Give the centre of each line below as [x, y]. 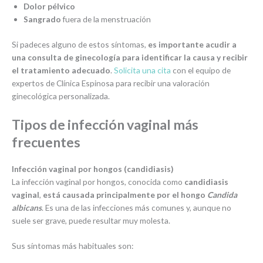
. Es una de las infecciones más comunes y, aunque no [136, 207]
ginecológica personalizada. [61, 96]
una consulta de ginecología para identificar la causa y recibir [130, 57]
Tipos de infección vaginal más [105, 124]
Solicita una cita [142, 70]
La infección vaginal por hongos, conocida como [98, 181]
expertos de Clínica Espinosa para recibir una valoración [111, 83]
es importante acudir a [192, 44]
